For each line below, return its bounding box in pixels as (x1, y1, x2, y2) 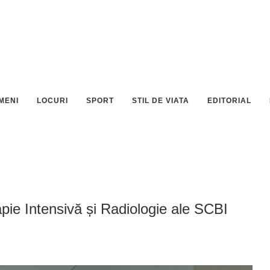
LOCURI (37, 96, 68, 105)
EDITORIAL (207, 96, 251, 105)
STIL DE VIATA (132, 96, 189, 105)
